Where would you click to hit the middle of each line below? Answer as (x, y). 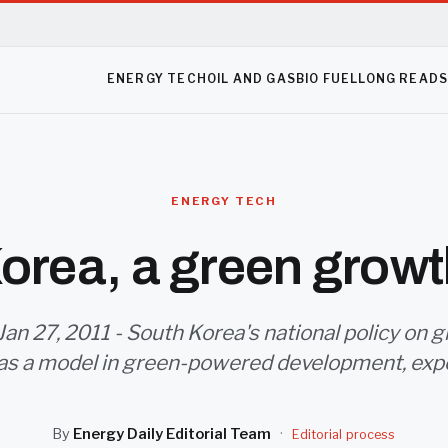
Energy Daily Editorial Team (172, 434)
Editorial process (344, 434)
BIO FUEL (327, 79)
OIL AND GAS (251, 79)
